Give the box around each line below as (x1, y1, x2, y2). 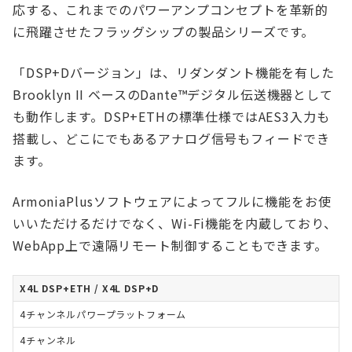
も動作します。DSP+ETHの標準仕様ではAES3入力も (13, 107, 330, 126)
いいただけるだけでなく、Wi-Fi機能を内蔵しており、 (13, 214, 337, 233)
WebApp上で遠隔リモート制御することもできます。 (13, 236, 328, 255)
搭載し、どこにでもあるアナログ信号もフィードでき (13, 129, 331, 148)
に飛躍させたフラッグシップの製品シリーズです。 (13, 22, 315, 41)
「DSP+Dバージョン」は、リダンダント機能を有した (13, 63, 335, 82)
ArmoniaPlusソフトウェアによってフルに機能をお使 (13, 192, 332, 211)
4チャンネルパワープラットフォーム (20, 307, 187, 321)
